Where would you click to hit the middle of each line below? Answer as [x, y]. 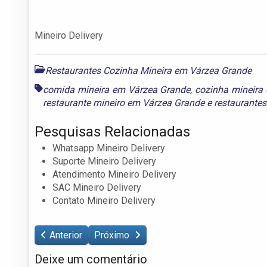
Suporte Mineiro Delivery [104, 161]
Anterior [66, 235]
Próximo [113, 235]
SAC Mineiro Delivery [97, 187]
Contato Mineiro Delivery [104, 200]
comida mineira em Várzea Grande [117, 89]
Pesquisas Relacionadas [112, 131]
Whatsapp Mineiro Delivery [109, 148]
